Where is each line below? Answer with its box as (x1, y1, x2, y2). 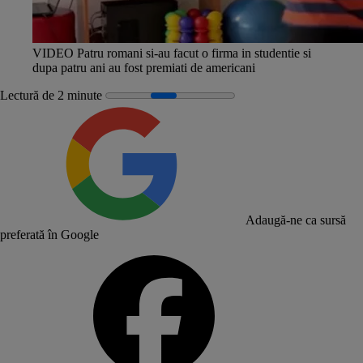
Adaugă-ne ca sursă (246, 212, 346, 227)
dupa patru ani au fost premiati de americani (32, 60, 255, 75)
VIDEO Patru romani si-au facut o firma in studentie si (32, 45, 311, 60)
